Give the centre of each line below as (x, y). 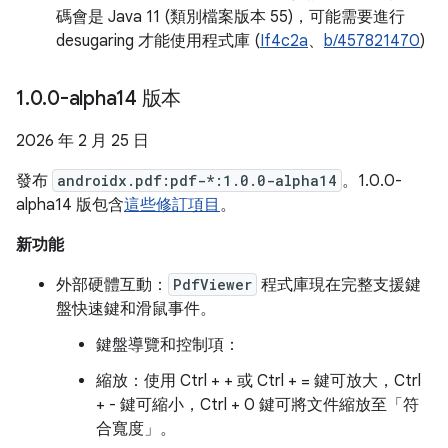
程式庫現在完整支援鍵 (339, 285)
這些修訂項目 (172, 205)
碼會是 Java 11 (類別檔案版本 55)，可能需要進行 (230, 17)
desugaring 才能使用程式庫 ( (158, 41)
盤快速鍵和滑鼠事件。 (136, 309)
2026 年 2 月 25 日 (82, 141)
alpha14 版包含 (70, 205)
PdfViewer (212, 284)
